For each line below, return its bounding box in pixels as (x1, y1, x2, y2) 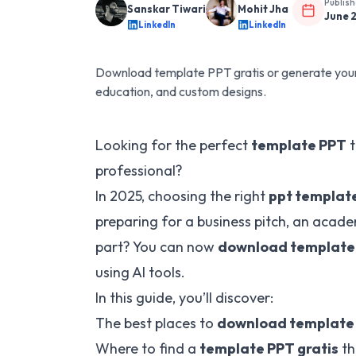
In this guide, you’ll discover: (95, 288, 273, 307)
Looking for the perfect (95, 136, 251, 154)
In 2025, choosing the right (95, 187, 269, 205)
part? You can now (95, 238, 218, 256)
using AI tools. (95, 263, 185, 281)
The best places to (95, 314, 217, 332)
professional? (95, 161, 183, 180)
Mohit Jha (238, 2, 288, 15)
